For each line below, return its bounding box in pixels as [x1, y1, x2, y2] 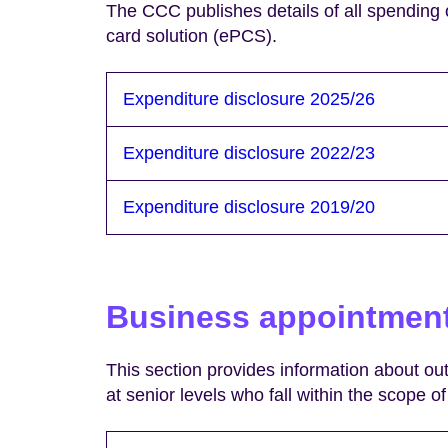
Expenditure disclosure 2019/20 [123, 196, 375, 217]
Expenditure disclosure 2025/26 [123, 88, 375, 109]
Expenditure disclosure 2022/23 [123, 142, 375, 163]
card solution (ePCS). [106, 26, 277, 47]
